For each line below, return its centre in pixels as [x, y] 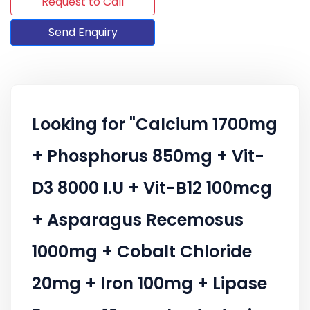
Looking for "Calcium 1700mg [155, 124]
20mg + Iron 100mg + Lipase [149, 283]
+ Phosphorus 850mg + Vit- [148, 156]
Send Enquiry [83, 32]
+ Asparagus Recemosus [138, 219]
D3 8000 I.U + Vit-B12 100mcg [152, 188]
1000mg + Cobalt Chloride [142, 251]
